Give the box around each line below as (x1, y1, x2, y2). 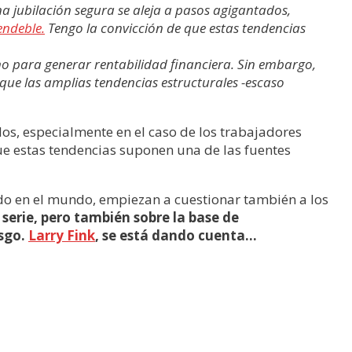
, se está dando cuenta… (95, 226, 257, 244)
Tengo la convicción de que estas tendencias (45, 19, 306, 37)
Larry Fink (28, 226, 95, 244)
